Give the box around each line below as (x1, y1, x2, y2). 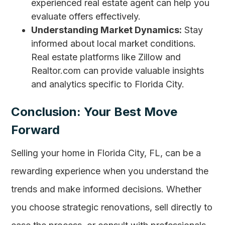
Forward (11, 123, 60, 137)
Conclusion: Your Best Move (11, 104, 178, 119)
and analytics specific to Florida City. (31, 79, 185, 89)
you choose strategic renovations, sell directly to (11, 202, 213, 212)
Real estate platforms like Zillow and (31, 52, 181, 62)
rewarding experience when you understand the (11, 166, 209, 176)
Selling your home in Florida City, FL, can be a (11, 148, 201, 158)
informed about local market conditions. (31, 38, 196, 49)
